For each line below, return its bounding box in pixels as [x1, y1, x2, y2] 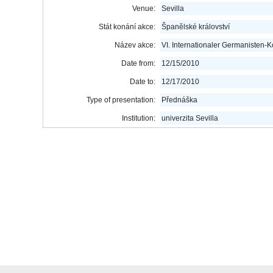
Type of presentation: [87, 96, 155, 104]
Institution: [122, 114, 155, 122]
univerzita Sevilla [161, 114, 218, 122]
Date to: [130, 77, 155, 86]
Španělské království [161, 23, 230, 31]
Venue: [132, 4, 155, 13]
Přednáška [161, 96, 197, 104]
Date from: [121, 59, 155, 68]
